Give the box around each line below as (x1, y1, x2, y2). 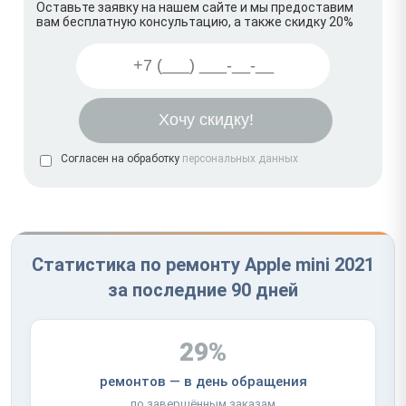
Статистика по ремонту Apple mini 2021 (32, 253, 374, 275)
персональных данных (182, 151, 298, 165)
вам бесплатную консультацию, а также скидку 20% (36, 14, 353, 29)
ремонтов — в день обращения (99, 372, 307, 390)
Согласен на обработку (61, 151, 182, 165)
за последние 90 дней (108, 278, 298, 301)
